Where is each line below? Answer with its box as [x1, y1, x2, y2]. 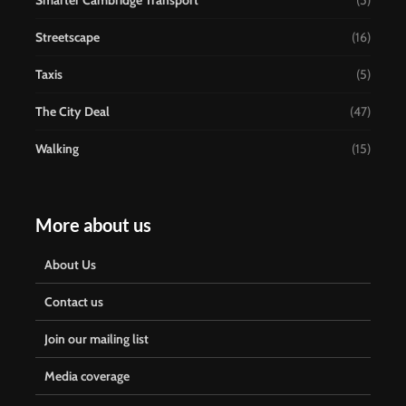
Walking [35, 140, 79, 158]
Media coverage [44, 368, 130, 385]
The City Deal [35, 103, 110, 121]
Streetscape [35, 29, 100, 46]
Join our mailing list [44, 331, 149, 348]
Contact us [44, 294, 103, 311]
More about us [35, 214, 151, 237]
